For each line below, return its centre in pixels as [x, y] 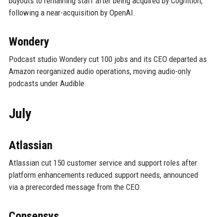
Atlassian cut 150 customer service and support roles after [103, 163]
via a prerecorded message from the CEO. [75, 187]
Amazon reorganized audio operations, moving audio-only [100, 71]
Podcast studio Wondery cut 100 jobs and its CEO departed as [108, 59]
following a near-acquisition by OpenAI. [72, 12]
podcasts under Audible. [47, 83]
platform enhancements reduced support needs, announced [103, 175]
